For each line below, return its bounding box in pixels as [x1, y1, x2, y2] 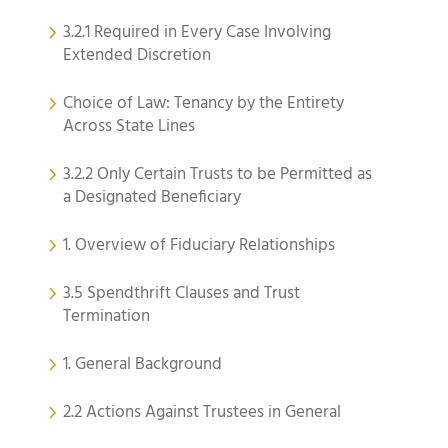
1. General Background [63, 351, 222, 378]
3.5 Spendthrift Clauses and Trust [63, 280, 300, 307]
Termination [63, 303, 150, 330]
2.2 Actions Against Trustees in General [63, 399, 341, 426]
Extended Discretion [63, 42, 211, 69]
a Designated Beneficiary [63, 184, 241, 211]
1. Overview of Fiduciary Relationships [63, 232, 335, 259]
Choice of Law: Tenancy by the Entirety [63, 90, 344, 117]
